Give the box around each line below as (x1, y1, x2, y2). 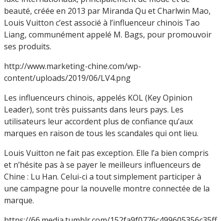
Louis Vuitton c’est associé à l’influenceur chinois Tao (4, 17, 200, 28)
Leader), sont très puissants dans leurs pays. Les (4, 104, 184, 115)
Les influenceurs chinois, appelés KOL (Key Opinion (4, 92, 192, 103)
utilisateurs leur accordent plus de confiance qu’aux (4, 115, 193, 127)
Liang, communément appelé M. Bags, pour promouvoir (4, 29, 212, 40)
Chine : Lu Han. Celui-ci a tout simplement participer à (4, 171, 201, 182)
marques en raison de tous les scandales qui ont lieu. (4, 127, 198, 139)
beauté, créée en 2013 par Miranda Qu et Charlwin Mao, (4, 5, 211, 16)
